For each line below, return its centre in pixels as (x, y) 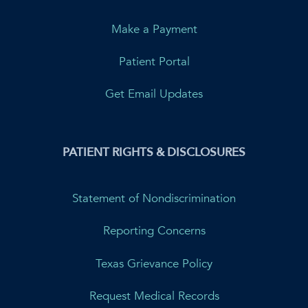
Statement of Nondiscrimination (154, 198)
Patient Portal (154, 62)
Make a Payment (154, 29)
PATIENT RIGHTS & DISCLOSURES (154, 152)
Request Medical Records (154, 296)
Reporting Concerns (154, 231)
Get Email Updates (154, 94)
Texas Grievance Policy (154, 263)
